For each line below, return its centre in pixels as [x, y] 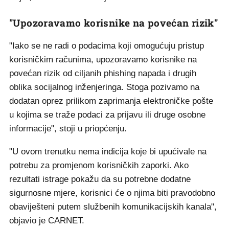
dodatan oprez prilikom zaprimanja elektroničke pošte [111, 101]
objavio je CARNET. [47, 221]
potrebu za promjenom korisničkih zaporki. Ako [99, 165]
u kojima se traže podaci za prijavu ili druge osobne [107, 115]
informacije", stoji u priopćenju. [68, 129]
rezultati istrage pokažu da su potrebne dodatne [100, 179]
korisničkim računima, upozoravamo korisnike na [103, 60]
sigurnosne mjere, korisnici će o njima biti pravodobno [112, 193]
